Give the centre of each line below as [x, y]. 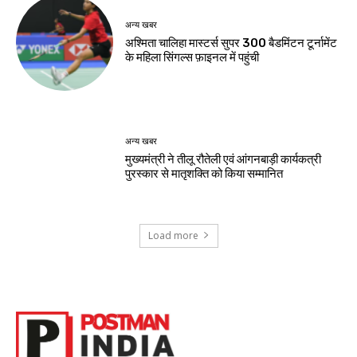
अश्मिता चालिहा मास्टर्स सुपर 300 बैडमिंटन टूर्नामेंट [231, 43]
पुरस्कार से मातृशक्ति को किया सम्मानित [204, 174]
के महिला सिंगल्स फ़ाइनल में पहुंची [192, 57]
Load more [173, 235]
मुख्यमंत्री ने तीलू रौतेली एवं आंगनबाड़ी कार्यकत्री [224, 159]
